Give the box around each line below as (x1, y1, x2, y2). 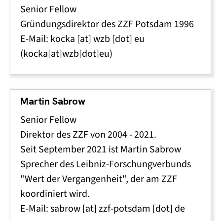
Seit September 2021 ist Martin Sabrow (20, 143, 181, 156)
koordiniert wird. (20, 187, 92, 200)
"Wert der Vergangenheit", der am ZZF (20, 172, 177, 185)
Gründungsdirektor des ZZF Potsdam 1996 (20, 17, 194, 31)
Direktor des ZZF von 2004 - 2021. (20, 128, 158, 141)
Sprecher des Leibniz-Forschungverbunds (20, 157, 191, 171)
